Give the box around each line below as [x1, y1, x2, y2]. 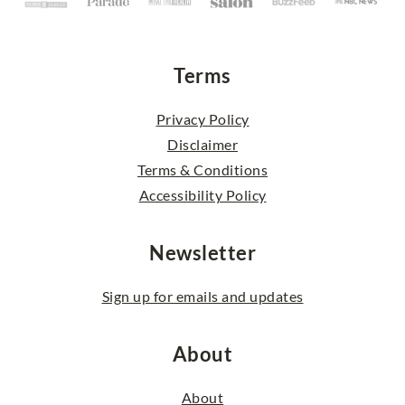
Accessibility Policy [138, 185, 267, 203]
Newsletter [149, 240, 256, 265]
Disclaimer [167, 135, 238, 153]
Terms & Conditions [137, 160, 268, 178]
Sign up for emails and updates [101, 287, 304, 305]
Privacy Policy [155, 109, 250, 127]
